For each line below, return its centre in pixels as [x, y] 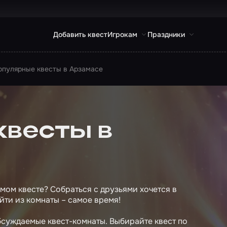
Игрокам [122, 34]
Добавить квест [80, 34]
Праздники [166, 34]
